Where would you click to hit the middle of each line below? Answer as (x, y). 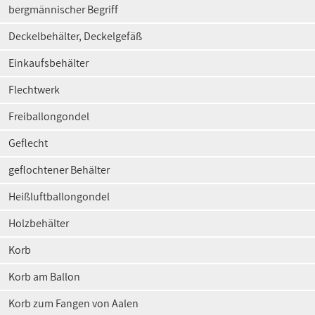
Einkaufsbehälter (49, 63)
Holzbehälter (39, 223)
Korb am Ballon (44, 277)
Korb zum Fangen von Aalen (73, 303)
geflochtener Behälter (59, 170)
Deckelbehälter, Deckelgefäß (75, 36)
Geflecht (28, 143)
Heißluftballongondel (59, 197)
